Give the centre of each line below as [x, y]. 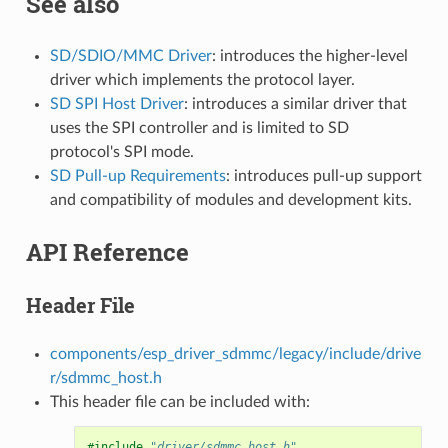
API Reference [107, 251]
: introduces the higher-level [309, 55]
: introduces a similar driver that [295, 103]
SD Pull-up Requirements [137, 175]
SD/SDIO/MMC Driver [130, 55]
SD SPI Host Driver [116, 103]
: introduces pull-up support [323, 175]
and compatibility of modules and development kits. [230, 199]
